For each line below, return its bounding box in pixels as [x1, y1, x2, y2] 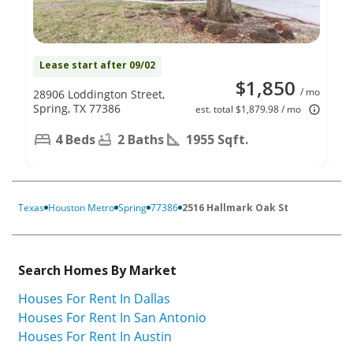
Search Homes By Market [18, 261, 176, 279]
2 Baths [117, 130, 164, 148]
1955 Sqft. [186, 130, 248, 148]
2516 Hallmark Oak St [182, 200, 288, 214]
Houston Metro [48, 200, 114, 214]
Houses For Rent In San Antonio [18, 309, 206, 327]
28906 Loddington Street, [33, 86, 165, 102]
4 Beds [55, 130, 95, 148]
